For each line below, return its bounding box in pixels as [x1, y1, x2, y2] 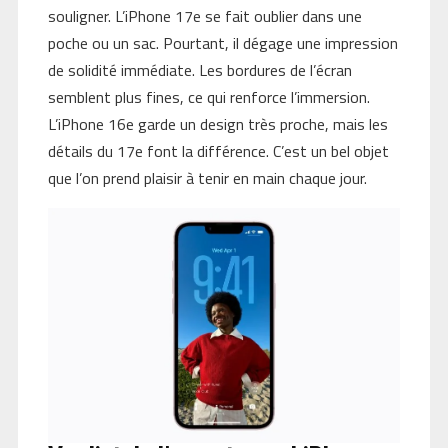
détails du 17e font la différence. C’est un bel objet [47, 138, 389, 163]
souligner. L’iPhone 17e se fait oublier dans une [47, 3, 362, 28]
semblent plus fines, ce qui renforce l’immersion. [47, 84, 370, 109]
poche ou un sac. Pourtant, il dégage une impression [47, 30, 398, 55]
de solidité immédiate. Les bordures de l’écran [47, 57, 352, 82]
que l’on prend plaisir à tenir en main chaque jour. [47, 165, 367, 190]
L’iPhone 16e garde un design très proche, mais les [47, 111, 388, 136]
